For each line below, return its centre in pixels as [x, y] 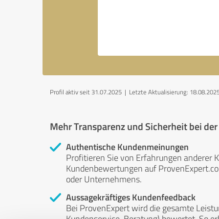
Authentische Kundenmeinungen [127, 147]
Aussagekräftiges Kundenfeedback [131, 197]
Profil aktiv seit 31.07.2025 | [89, 92]
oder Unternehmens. [104, 179]
